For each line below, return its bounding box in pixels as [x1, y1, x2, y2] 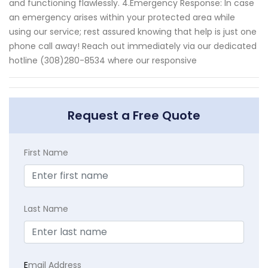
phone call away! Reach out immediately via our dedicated [9, 40, 257, 53]
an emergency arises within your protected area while [9, 11, 235, 24]
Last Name [24, 203, 68, 215]
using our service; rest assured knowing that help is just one [9, 26, 257, 38]
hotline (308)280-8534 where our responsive [9, 54, 197, 67]
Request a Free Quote [68, 107, 200, 124]
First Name [24, 147, 68, 159]
